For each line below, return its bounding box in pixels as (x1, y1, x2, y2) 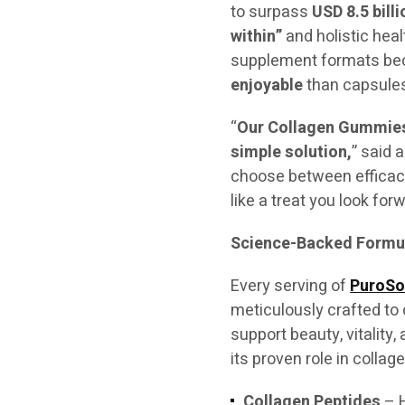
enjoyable (231, 73, 304, 98)
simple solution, (231, 140, 353, 165)
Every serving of (231, 274, 351, 298)
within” (231, 24, 283, 49)
